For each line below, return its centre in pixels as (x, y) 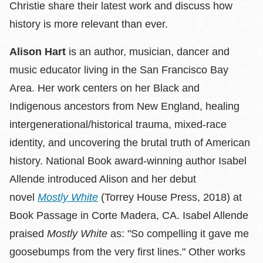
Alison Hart (38, 51)
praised (28, 233)
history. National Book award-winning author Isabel (128, 161)
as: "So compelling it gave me (178, 233)
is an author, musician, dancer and (148, 51)
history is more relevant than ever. (90, 24)
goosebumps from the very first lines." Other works (127, 252)
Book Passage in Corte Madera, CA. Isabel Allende (129, 215)
